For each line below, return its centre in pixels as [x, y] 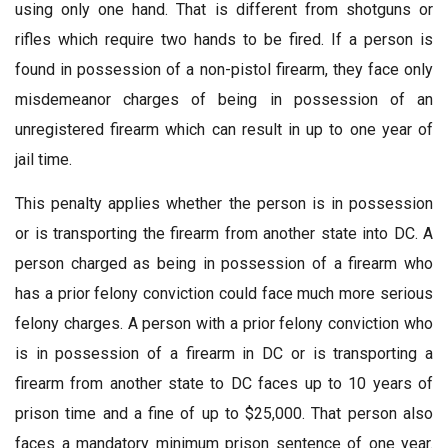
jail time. [43, 159]
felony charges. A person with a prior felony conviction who [224, 323]
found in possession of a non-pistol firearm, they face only [224, 69]
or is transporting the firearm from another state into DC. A [224, 233]
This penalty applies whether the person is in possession [224, 203]
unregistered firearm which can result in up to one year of [224, 129]
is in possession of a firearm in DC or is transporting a [224, 353]
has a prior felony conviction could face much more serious [224, 293]
